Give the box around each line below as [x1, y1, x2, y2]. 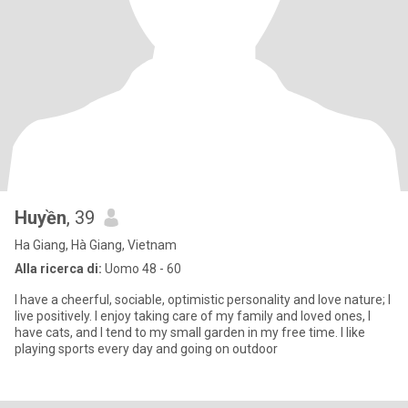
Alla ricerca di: [15, 261, 102, 276]
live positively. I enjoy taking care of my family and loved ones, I [15, 309, 371, 323]
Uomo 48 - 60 [102, 261, 181, 276]
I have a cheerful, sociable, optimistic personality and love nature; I [15, 292, 391, 307]
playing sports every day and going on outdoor [15, 342, 278, 356]
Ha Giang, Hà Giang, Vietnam [15, 238, 177, 252]
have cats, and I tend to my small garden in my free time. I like [15, 325, 365, 340]
